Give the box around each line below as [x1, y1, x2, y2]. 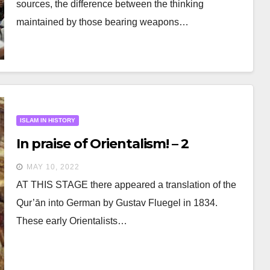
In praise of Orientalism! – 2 [16, 136, 189, 152]
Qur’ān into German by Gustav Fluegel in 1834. [16, 198, 218, 208]
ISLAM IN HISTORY [19, 117, 75, 124]
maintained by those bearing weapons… [16, 17, 189, 27]
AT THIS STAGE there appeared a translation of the [16, 180, 236, 190]
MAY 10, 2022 [26, 163, 80, 171]
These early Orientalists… [16, 216, 127, 226]
